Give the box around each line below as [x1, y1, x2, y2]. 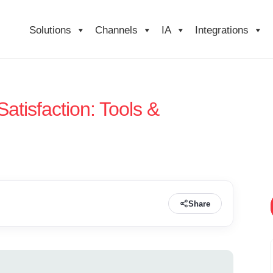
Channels [94, 24, 138, 36]
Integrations [194, 24, 249, 36]
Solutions [29, 24, 71, 36]
